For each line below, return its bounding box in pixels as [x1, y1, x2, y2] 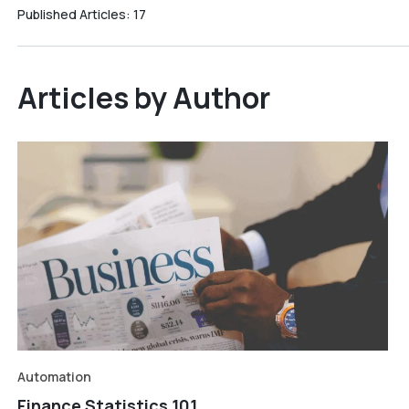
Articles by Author [16, 78, 270, 118]
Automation [16, 368, 91, 386]
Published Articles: [16, 5, 133, 23]
